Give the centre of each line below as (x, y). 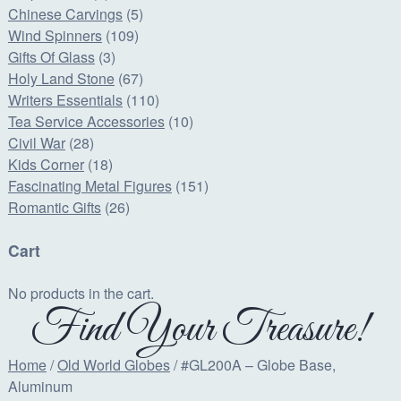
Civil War (36, 142)
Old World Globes (113, 365)
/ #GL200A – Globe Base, (252, 365)
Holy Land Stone (61, 78)
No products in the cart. (81, 294)
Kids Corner (46, 164)
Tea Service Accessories (86, 121)
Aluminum (40, 387)
